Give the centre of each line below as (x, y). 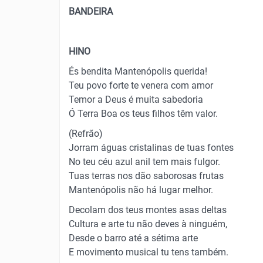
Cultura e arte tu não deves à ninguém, (148, 224)
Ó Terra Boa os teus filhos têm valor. (143, 114)
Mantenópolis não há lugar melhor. (141, 190)
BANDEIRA (91, 11)
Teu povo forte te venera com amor (141, 85)
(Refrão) (86, 134)
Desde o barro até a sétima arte (133, 238)
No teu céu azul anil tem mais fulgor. (144, 162)
